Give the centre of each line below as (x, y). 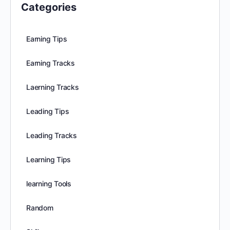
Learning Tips (49, 159)
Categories (49, 7)
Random (40, 208)
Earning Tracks (51, 63)
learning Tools (49, 184)
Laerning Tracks (53, 87)
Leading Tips (48, 111)
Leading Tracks (52, 135)
